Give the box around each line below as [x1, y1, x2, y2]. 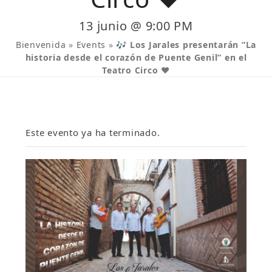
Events [76, 38, 106, 50]
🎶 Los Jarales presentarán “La [116, 38, 257, 50]
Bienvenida [15, 38, 66, 50]
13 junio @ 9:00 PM [79, 17, 193, 34]
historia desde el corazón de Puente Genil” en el [25, 51, 247, 63]
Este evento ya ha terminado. [25, 126, 160, 138]
